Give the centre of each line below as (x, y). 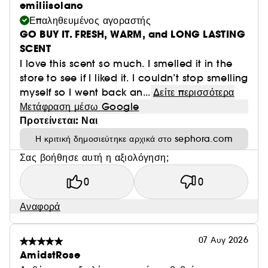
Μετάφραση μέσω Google (80, 106)
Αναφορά (40, 206)
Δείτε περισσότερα (194, 92)
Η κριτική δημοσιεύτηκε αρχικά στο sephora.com (134, 139)
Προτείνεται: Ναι (59, 121)
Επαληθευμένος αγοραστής (90, 20)
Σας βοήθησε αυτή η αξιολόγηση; (94, 157)
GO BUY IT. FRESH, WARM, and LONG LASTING (133, 34)
